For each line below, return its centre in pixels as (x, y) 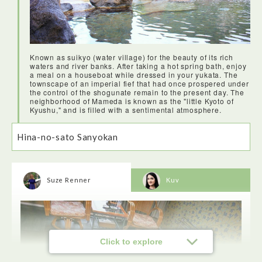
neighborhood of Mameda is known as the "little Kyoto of (132, 101)
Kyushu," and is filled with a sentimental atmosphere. (126, 109)
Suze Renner (69, 180)
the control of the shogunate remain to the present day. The (137, 92)
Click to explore (131, 241)
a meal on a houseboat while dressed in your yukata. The (134, 74)
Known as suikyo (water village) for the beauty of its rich (132, 57)
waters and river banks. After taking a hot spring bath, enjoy (138, 65)
